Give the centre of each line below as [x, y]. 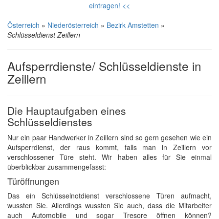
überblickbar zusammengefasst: [57, 167]
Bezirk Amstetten [133, 25]
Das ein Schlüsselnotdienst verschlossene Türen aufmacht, [109, 196]
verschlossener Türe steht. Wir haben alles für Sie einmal [109, 157]
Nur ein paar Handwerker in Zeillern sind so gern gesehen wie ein [109, 137]
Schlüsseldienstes [50, 122]
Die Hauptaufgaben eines [67, 110]
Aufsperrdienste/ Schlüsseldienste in [104, 66]
